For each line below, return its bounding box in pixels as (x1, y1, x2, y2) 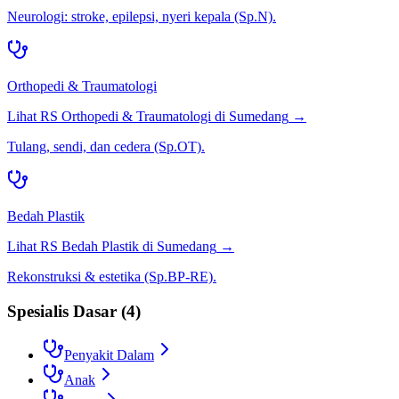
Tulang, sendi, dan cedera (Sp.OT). (7, 139, 205, 155)
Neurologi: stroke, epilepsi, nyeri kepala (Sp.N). (7, 9, 276, 25)
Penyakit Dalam (64, 346, 154, 362)
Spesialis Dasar (7, 301, 117, 321)
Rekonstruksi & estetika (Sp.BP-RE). (7, 269, 216, 285)
